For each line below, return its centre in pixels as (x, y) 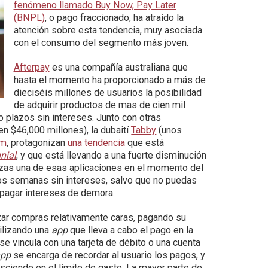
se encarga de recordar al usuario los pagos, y (108, 255)
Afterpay (31, 67)
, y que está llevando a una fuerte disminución (112, 155)
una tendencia (97, 143)
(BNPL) (29, 18)
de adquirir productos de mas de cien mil (99, 105)
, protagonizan (37, 143)
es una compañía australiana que (118, 67)
